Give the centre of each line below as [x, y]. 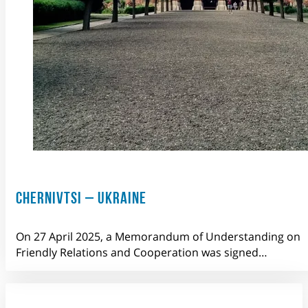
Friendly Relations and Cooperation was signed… [142, 252]
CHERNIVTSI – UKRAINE [81, 197]
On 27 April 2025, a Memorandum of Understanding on [158, 236]
